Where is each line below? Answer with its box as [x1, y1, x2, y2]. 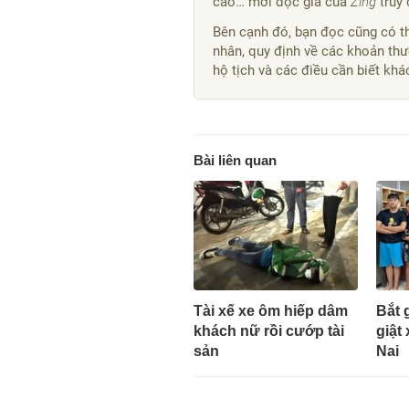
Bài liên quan [194, 152, 277, 168]
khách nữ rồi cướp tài [194, 322, 344, 339]
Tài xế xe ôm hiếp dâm [194, 302, 348, 319]
